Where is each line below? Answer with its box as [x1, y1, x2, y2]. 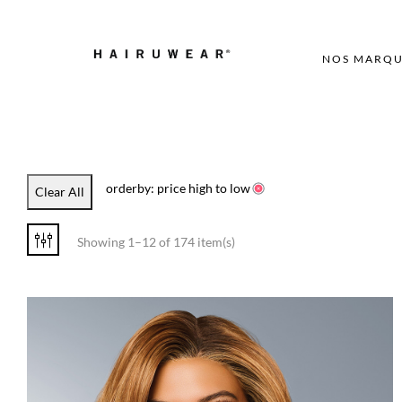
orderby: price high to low [106, 180, 250, 196]
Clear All [35, 184, 84, 199]
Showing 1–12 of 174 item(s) [77, 234, 235, 249]
